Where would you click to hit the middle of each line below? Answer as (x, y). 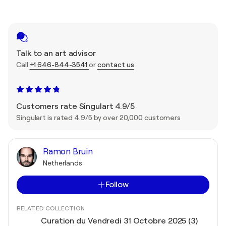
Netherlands (63, 163)
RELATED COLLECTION (51, 208)
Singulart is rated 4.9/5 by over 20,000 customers (99, 117)
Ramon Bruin (68, 151)
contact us (116, 64)
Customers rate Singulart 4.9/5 (75, 106)
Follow (117, 184)
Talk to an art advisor (56, 53)
